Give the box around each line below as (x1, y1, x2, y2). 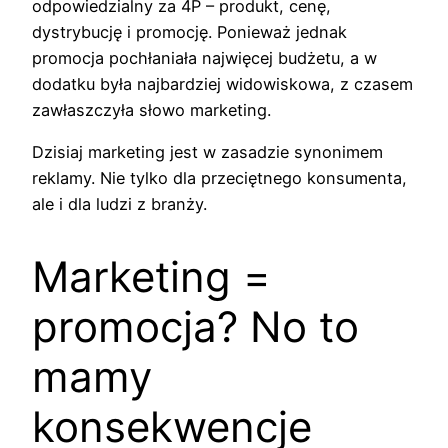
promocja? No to (32, 301, 359, 353)
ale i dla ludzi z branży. (32, 194, 207, 215)
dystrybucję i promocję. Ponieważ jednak (32, 22, 347, 43)
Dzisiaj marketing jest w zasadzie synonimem (32, 142, 383, 163)
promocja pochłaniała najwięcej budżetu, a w (32, 48, 377, 69)
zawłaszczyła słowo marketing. (32, 100, 271, 121)
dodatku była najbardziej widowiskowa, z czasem (32, 74, 413, 95)
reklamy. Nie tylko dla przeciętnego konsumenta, (32, 168, 407, 189)
